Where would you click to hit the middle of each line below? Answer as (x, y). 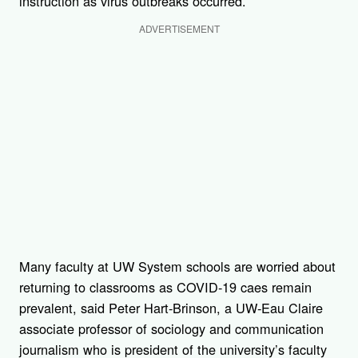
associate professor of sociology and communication (171, 329)
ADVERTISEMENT (179, 28)
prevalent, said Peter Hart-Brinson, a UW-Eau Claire (171, 308)
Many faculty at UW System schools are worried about (177, 267)
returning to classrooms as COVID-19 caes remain (165, 287)
